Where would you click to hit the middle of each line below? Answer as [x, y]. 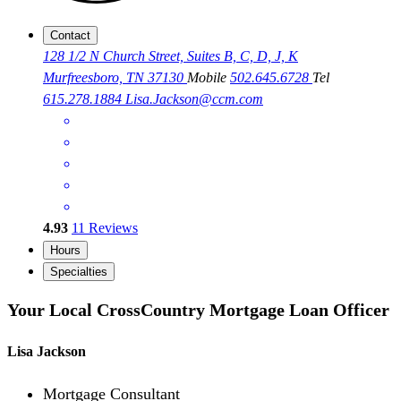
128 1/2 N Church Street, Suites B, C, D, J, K [171, 56]
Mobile [209, 78]
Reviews [111, 228]
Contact [70, 36]
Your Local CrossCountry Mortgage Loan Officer [198, 309]
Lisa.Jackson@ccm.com [194, 99]
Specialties [79, 272]
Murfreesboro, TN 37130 [115, 78]
